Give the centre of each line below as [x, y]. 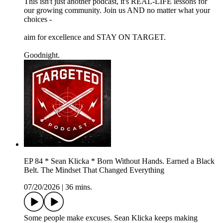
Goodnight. [42, 55]
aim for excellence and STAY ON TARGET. [96, 37]
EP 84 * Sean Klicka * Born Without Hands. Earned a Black [119, 161]
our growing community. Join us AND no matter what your [117, 10]
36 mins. [79, 187]
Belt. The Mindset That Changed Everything [94, 170]
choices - [38, 19]
